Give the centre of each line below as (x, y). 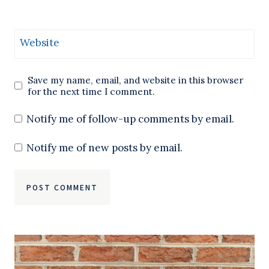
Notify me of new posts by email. (105, 147)
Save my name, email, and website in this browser (136, 80)
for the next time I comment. (92, 91)
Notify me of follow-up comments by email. (131, 119)
